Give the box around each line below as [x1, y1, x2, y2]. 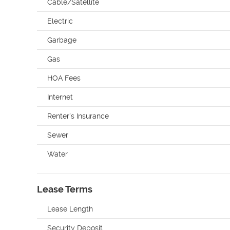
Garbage [47, 36, 76, 44]
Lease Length [47, 205, 93, 213]
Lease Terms [37, 184, 92, 195]
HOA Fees [47, 74, 81, 82]
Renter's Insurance [47, 112, 109, 120]
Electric [47, 17, 73, 25]
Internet [47, 93, 73, 101]
